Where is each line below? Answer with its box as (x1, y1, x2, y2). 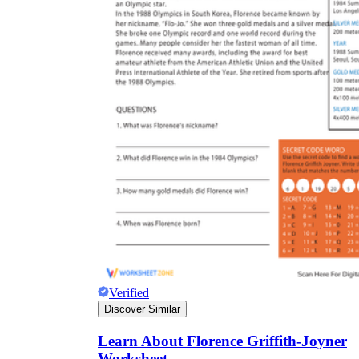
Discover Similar (104, 303, 180, 316)
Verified (109, 286, 149, 301)
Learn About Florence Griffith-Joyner (98, 333, 347, 350)
